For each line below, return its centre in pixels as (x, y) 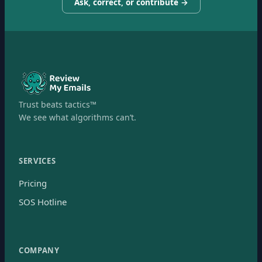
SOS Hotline (43, 201)
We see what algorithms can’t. (77, 117)
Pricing (33, 183)
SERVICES (37, 161)
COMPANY (39, 250)
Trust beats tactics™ (58, 104)
